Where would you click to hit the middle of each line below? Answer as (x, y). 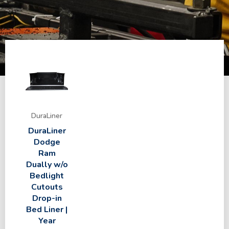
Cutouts (47, 187)
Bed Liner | (47, 210)
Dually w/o (47, 165)
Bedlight (47, 176)
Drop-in (47, 198)
